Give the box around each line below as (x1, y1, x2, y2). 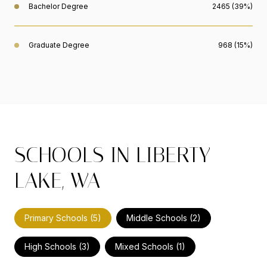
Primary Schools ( (24, 213, 93, 223)
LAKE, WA (14, 168, 100, 194)
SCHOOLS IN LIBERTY (14, 142, 210, 168)
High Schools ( (24, 241, 82, 252)
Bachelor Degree (29, 2, 88, 11)
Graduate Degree (29, 41, 89, 50)
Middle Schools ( (126, 213, 193, 223)
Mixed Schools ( (115, 241, 179, 252)
